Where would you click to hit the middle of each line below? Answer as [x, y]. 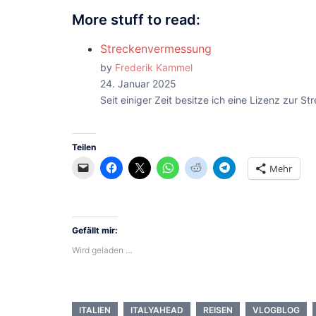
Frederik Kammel [154, 67]
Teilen [84, 147]
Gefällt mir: [95, 230]
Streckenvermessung [156, 48]
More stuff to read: [136, 19]
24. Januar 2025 [138, 83]
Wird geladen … [102, 250]
